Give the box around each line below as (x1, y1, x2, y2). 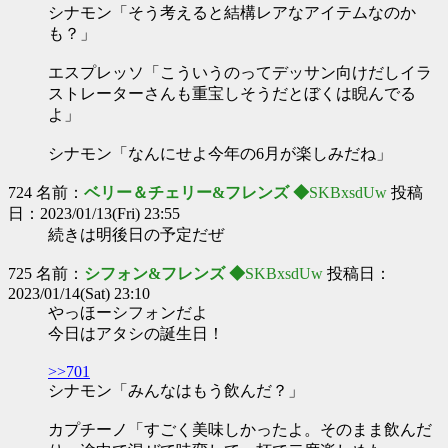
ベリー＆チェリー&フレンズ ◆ (84, 184, 309, 201)
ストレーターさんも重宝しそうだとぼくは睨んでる (48, 85, 416, 102)
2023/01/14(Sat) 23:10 (8, 285, 150, 302)
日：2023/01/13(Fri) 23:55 (8, 205, 180, 222)
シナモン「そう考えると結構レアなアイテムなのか (48, 4, 416, 21)
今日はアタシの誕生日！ (48, 325, 224, 342)
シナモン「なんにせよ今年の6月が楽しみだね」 (48, 145, 392, 162)
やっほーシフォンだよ (48, 304, 208, 321)
